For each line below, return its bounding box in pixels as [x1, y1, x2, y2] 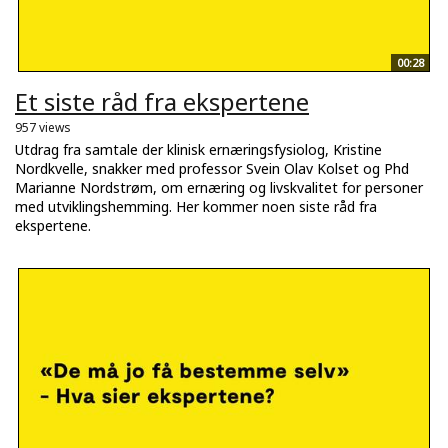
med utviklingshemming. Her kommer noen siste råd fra [15, 196, 377, 216]
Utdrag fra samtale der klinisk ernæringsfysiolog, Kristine [15, 139, 382, 159]
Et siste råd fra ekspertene [15, 84, 309, 118]
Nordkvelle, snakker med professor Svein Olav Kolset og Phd [15, 158, 409, 178]
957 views [15, 118, 71, 136]
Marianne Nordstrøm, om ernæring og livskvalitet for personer [15, 177, 423, 197]
